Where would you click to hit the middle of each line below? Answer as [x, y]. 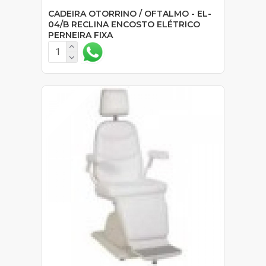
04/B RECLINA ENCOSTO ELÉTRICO [124, 24]
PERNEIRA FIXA [80, 35]
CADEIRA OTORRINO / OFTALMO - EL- [130, 13]
